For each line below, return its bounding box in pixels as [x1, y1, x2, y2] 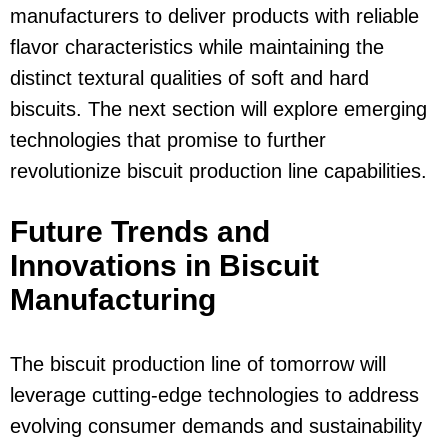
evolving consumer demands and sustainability [10, 415, 422, 438]
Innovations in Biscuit [10, 249, 319, 283]
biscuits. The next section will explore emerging [10, 98, 427, 121]
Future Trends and [10, 215, 270, 249]
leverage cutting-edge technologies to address [10, 384, 419, 407]
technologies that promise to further [10, 129, 326, 152]
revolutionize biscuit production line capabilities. [10, 160, 427, 183]
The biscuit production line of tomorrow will [10, 353, 386, 376]
